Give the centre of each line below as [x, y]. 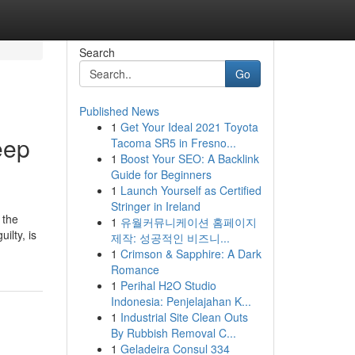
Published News [119, 111]
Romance [135, 269]
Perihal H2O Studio [168, 285]
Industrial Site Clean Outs [184, 317]
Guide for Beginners [161, 174]
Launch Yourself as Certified [191, 190]
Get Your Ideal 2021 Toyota [189, 127]
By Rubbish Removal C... [173, 333]
